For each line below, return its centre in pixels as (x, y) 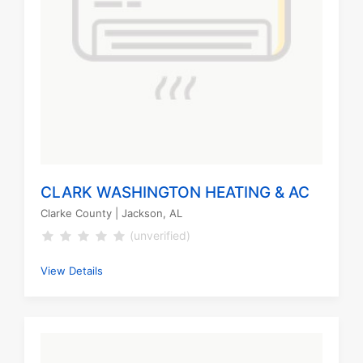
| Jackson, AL (147, 214)
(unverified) (160, 236)
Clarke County (76, 214)
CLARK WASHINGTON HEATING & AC (175, 193)
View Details (72, 271)
